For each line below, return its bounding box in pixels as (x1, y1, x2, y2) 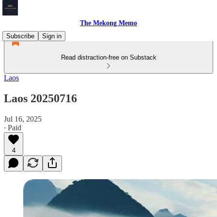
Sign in (42, 32, 62, 40)
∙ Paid (4, 123, 21, 132)
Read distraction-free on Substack (61, 54, 156, 61)
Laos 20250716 (4, 92, 77, 105)
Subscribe (6, 32, 34, 40)
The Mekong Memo (80, 19, 137, 27)
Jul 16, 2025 (4, 114, 42, 123)
